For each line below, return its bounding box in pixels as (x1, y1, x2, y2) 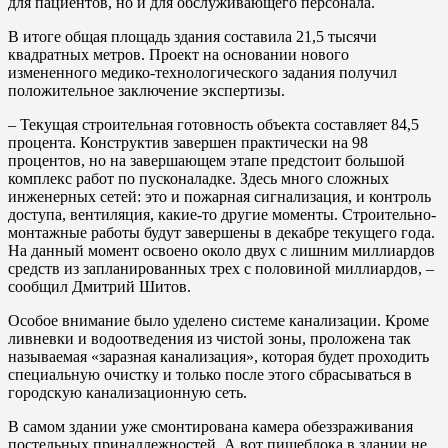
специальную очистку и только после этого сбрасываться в (8, 365, 412, 383)
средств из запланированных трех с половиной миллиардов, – (8, 259, 434, 277)
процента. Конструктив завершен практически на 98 (8, 133, 368, 151)
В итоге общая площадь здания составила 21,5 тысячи (8, 27, 377, 45)
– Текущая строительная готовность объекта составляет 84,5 (8, 115, 419, 133)
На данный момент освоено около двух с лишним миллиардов (8, 241, 435, 259)
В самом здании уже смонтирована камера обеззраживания (8, 417, 413, 435)
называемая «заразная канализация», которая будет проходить (8, 347, 429, 365)
